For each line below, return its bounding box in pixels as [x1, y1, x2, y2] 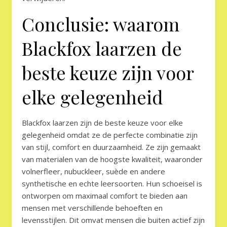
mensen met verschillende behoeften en [22, 203, 163, 213]
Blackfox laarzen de [22, 36, 182, 61]
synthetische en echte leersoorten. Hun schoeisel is [22, 178, 202, 189]
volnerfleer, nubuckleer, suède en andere [22, 166, 165, 177]
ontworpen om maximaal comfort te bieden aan [22, 191, 187, 201]
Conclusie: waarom [22, 12, 179, 36]
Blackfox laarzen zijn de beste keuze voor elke [22, 118, 183, 128]
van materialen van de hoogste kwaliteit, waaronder [22, 154, 203, 165]
